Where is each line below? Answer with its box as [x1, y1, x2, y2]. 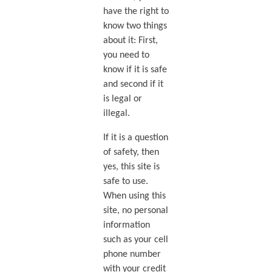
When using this [103, 191, 166, 201]
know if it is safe [103, 64, 167, 75]
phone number [103, 249, 161, 259]
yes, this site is [103, 161, 160, 172]
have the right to [103, 6, 169, 16]
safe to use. [103, 176, 148, 186]
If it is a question [103, 132, 168, 143]
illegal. [103, 108, 130, 118]
